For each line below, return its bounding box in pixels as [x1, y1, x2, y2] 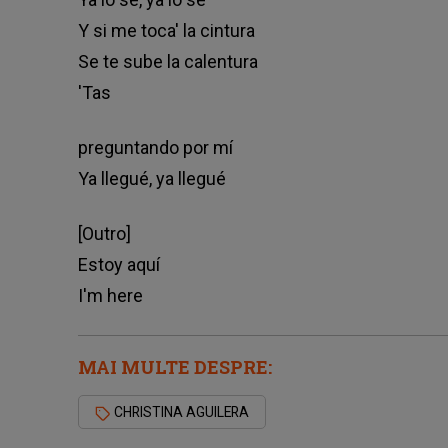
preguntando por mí [77, 137, 233, 159]
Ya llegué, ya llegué [77, 168, 226, 190]
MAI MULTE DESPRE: [77, 355, 272, 380]
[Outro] [77, 223, 131, 245]
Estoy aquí [77, 254, 160, 276]
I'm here [77, 285, 143, 307]
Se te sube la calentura [77, 51, 258, 73]
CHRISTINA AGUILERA [113, 404, 249, 421]
